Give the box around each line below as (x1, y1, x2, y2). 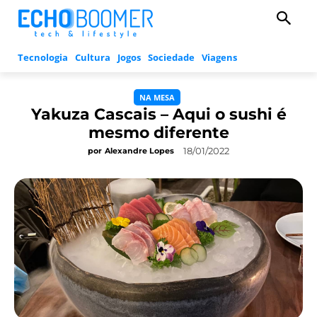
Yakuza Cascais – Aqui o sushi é (30, 105, 287, 125)
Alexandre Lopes (105, 146, 174, 156)
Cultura (75, 51, 110, 64)
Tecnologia (18, 51, 68, 64)
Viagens (202, 51, 237, 64)
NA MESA (139, 92, 175, 103)
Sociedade (148, 51, 195, 64)
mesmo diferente (88, 123, 229, 143)
